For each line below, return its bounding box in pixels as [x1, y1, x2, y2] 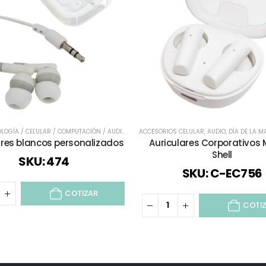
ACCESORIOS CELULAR [139, 127, 204, 137]
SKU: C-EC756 [182, 165, 262, 182]
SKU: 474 [18, 153, 69, 170]
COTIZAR [65, 188, 97, 199]
